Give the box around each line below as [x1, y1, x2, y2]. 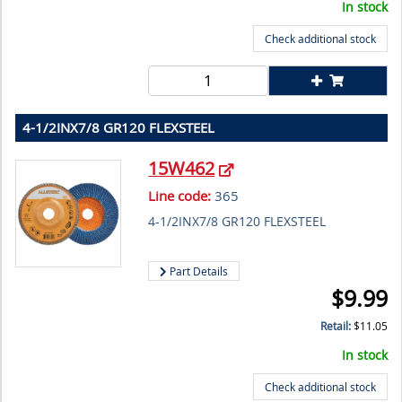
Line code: [148, 187, 212, 205]
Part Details [167, 264, 229, 279]
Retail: [320, 319, 354, 335]
